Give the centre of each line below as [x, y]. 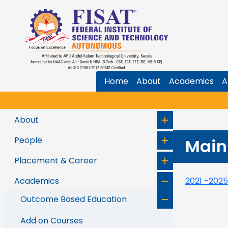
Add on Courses [52, 221]
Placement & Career [56, 161]
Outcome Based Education [74, 199]
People [28, 140]
